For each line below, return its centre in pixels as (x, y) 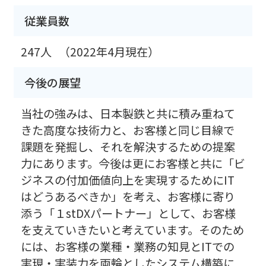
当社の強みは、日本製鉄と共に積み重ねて (128, 114)
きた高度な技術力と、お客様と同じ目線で (127, 130)
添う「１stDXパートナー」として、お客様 (128, 213)
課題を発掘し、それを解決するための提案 (128, 147)
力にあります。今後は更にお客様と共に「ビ (133, 164)
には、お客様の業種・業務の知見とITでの (127, 247)
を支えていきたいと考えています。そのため (132, 230)
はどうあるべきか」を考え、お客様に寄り (128, 197)
